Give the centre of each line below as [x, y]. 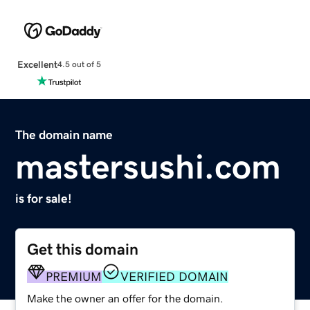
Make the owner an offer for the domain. [126, 298]
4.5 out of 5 [79, 65]
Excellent [37, 64]
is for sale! [44, 198]
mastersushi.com [148, 166]
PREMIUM [74, 276]
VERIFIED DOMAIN [175, 276]
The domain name [64, 135]
